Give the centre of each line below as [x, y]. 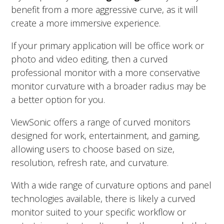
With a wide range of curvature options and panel [111, 185]
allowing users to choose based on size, [93, 149]
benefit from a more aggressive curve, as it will [105, 9]
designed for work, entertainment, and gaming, [106, 135]
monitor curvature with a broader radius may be [109, 86]
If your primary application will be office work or [108, 45]
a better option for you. [58, 99]
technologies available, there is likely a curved [103, 198]
